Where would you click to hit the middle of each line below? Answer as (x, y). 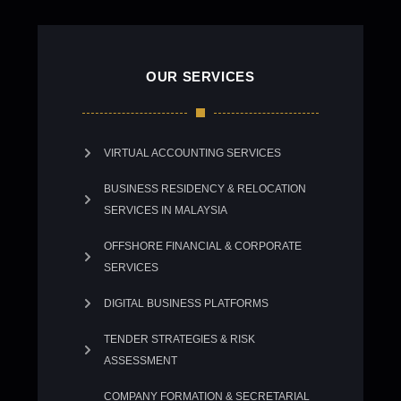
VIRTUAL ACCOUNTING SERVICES (192, 153)
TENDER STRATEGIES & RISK (179, 339)
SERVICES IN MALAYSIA (165, 210)
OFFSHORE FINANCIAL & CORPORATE (202, 246)
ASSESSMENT (140, 361)
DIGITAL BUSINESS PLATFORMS (186, 303)
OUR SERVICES (200, 77)
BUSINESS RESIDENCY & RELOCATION (205, 189)
